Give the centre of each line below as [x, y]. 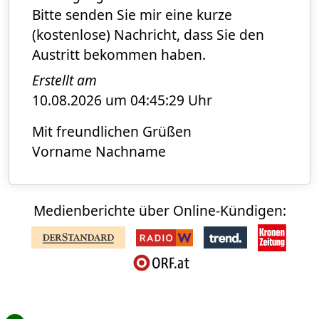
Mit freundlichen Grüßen [112, 132]
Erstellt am [64, 80]
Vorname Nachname [99, 152]
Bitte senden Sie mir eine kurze [132, 15]
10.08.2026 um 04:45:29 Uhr [122, 100]
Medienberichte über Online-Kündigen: [159, 211]
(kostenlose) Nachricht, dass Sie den [148, 35]
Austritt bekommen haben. [119, 55]
